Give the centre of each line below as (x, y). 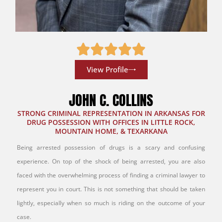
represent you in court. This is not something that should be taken (111, 189)
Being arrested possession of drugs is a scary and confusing (111, 147)
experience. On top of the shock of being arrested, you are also (111, 161)
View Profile (107, 69)
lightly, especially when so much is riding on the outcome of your (111, 203)
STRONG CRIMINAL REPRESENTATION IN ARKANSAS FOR (111, 113)
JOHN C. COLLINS (111, 100)
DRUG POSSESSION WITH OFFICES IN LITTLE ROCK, (111, 122)
